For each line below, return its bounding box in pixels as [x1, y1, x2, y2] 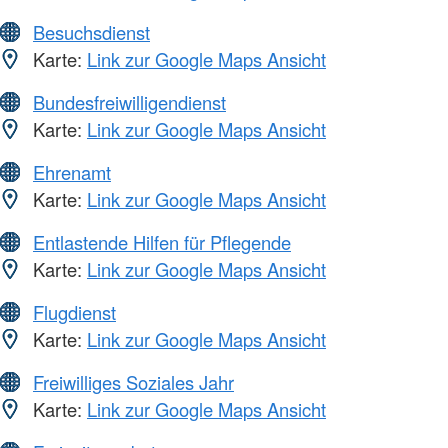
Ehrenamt [33, 159, 111, 186]
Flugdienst [33, 299, 116, 326]
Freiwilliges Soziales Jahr [33, 369, 234, 396]
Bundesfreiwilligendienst [33, 89, 226, 116]
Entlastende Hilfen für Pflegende [33, 229, 291, 256]
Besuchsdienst [33, 19, 150, 46]
